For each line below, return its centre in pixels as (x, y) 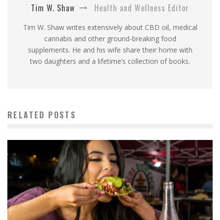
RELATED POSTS (42, 115)
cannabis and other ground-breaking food (110, 38)
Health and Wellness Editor (140, 8)
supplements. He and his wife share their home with (110, 50)
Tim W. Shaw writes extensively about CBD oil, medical (110, 27)
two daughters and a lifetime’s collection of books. (110, 61)
